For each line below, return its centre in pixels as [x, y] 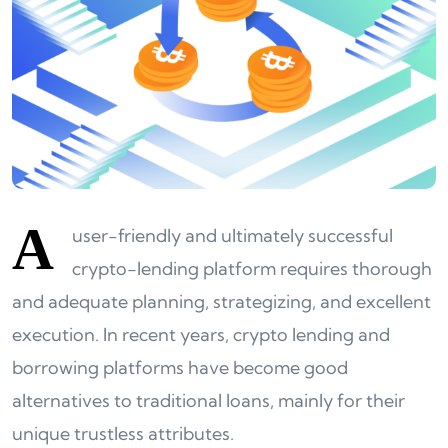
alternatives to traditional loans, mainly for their [208, 400]
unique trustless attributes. [123, 433]
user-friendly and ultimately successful [232, 235]
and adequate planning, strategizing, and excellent [221, 301]
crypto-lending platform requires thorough [252, 268]
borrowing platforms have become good [180, 367]
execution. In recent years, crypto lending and [201, 334]
